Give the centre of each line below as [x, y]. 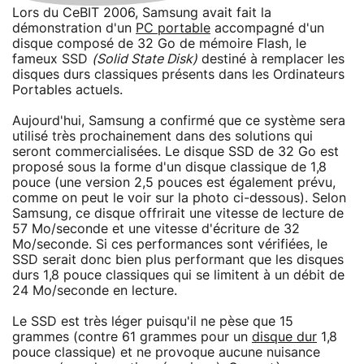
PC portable [173, 28]
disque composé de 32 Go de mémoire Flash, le [159, 43]
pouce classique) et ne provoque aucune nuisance [166, 352]
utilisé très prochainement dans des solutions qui [162, 136]
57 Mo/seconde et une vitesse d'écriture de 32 [156, 229]
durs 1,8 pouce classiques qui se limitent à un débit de [178, 275]
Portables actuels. [67, 90]
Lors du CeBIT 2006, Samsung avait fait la [142, 13]
